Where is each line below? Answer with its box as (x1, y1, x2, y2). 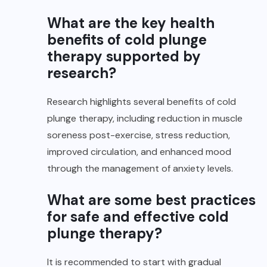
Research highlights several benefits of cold (47, 95, 236, 108)
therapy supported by (47, 46, 201, 66)
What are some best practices (47, 190, 256, 209)
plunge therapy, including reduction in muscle (47, 111, 243, 125)
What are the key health (47, 13, 215, 32)
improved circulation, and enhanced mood (47, 145, 231, 158)
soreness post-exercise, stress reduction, (47, 128, 230, 141)
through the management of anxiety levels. (47, 162, 233, 175)
